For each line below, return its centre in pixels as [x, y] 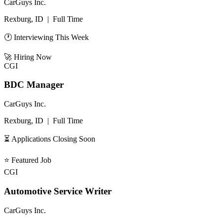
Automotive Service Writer [58, 191]
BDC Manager [34, 85]
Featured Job [31, 160]
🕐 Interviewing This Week [46, 37]
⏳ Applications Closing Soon [50, 139]
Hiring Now [33, 57]
